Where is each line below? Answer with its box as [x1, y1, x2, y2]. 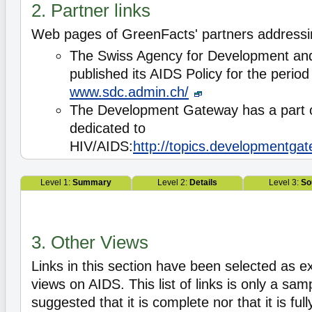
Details [189, 178, 217, 187]
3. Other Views [31, 232, 148, 253]
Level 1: [40, 178, 72, 187]
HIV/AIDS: [70, 139, 133, 154]
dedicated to [70, 120, 146, 136]
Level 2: [157, 178, 189, 187]
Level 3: [268, 178, 301, 187]
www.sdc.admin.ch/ [70, 84, 189, 100]
